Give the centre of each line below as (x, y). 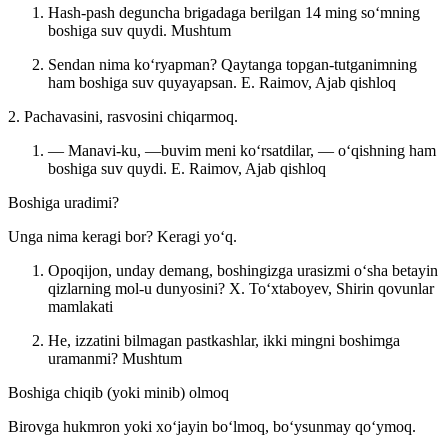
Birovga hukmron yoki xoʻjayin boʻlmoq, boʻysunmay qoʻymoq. (212, 426)
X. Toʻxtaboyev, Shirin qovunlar (331, 288)
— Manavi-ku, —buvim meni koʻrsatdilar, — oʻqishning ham (242, 150)
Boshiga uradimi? (63, 202)
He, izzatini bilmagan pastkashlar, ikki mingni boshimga (224, 340)
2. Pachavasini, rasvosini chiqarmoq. (123, 116)
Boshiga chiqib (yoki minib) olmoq (118, 392)
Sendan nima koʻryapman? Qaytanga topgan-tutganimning (232, 64)
